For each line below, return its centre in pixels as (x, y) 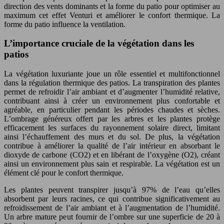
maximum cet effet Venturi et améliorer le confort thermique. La (112, 15)
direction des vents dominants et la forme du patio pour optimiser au (112, 6)
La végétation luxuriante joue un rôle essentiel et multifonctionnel (112, 74)
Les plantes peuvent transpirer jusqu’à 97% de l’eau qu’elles (112, 190)
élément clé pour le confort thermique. (64, 173)
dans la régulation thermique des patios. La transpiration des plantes (112, 83)
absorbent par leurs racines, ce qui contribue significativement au (112, 199)
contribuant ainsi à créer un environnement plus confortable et (112, 101)
